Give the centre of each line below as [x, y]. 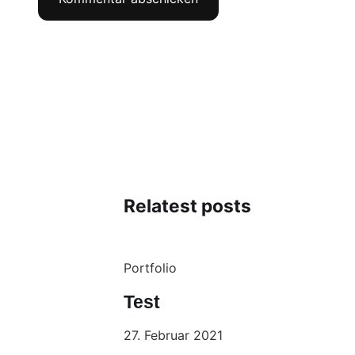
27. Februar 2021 [173, 336]
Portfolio [150, 268]
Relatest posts [187, 206]
